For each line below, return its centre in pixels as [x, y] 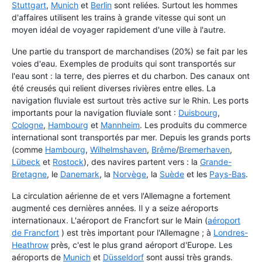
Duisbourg [198, 113]
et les [197, 174]
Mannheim [120, 125]
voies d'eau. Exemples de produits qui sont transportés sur [124, 64]
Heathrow [30, 245]
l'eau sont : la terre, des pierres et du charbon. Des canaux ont [131, 76]
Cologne [27, 125]
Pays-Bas [227, 174]
